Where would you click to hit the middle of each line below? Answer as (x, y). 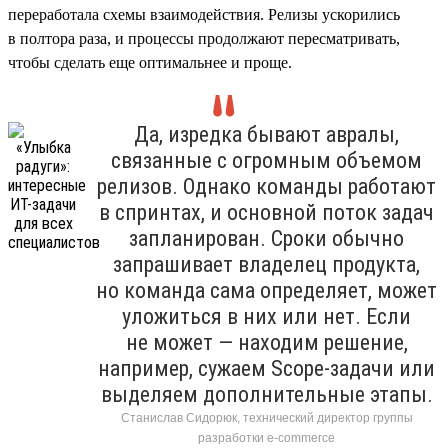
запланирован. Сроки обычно (266, 238)
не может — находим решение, (266, 342)
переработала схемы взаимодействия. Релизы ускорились (204, 14)
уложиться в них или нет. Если (266, 316)
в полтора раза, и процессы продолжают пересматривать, (204, 38)
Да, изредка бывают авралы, (266, 134)
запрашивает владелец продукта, (266, 264)
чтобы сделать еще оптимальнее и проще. (150, 62)
